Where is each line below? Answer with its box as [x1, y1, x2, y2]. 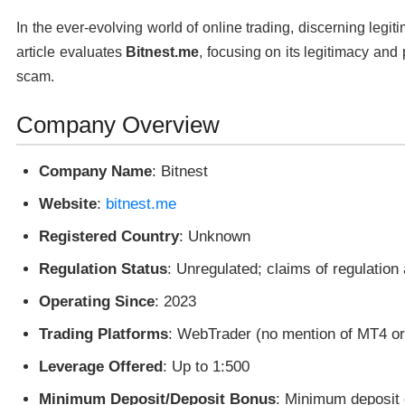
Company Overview [16, 110, 220, 138]
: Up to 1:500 [163, 357, 250, 375]
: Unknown [179, 227, 250, 245]
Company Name [39, 162, 152, 180]
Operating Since [39, 292, 155, 310]
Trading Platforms [39, 325, 168, 343]
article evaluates [16, 43, 127, 60]
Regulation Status [39, 259, 167, 278]
